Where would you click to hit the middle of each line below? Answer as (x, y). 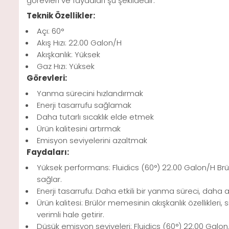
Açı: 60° (50, 31)
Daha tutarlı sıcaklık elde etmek (95, 117)
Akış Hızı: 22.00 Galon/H (79, 43)
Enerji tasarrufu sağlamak (84, 105)
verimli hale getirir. (71, 215)
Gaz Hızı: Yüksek (66, 66)
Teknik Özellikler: (61, 16)
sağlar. (49, 179)
